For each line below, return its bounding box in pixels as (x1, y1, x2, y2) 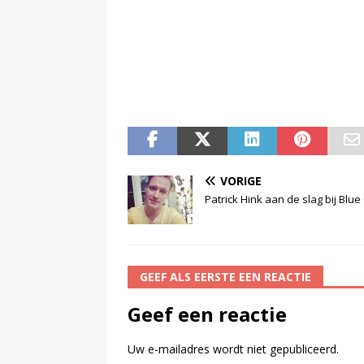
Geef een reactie (128, 300, 287, 327)
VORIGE (220, 172, 262, 188)
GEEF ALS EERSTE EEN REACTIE (140, 268, 311, 284)
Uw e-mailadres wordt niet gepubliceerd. (128, 340, 339, 357)
